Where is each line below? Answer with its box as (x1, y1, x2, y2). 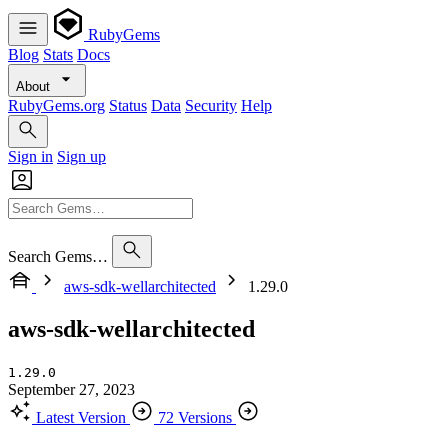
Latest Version (36, 408, 126, 426)
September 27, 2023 (8, 380, 135, 398)
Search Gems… (8, 248, 108, 265)
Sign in (8, 148, 53, 165)
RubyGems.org (8, 97, 105, 114)
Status (109, 97, 147, 114)
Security (185, 97, 237, 114)
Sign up (57, 148, 106, 165)
